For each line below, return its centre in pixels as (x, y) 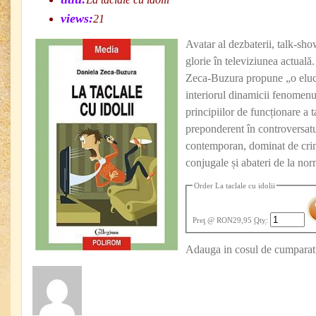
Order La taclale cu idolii (235, 186)
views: (77, 18)
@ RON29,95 (230, 220)
